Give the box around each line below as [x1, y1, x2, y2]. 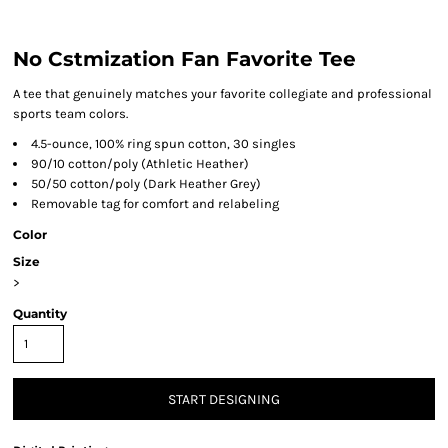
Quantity [13, 306, 67, 321]
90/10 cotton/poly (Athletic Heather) [31, 156, 249, 171]
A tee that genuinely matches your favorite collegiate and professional [13, 86, 432, 101]
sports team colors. [13, 106, 128, 121]
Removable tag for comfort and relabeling [31, 196, 279, 211]
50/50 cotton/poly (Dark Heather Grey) [31, 176, 261, 191]
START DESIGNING [168, 391, 280, 409]
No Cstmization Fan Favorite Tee [13, 47, 356, 71]
